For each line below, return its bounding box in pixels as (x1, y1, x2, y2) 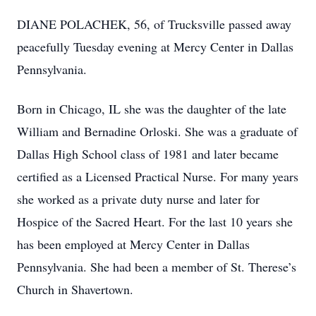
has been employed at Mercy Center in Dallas (17, 236, 250, 253)
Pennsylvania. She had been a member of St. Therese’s (17, 258, 296, 275)
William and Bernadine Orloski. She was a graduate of (17, 123, 298, 140)
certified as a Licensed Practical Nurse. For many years (17, 168, 298, 185)
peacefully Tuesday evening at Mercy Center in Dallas (17, 38, 293, 55)
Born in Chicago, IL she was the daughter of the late (17, 100, 286, 117)
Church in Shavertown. (17, 281, 133, 298)
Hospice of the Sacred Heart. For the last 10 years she (17, 213, 293, 230)
